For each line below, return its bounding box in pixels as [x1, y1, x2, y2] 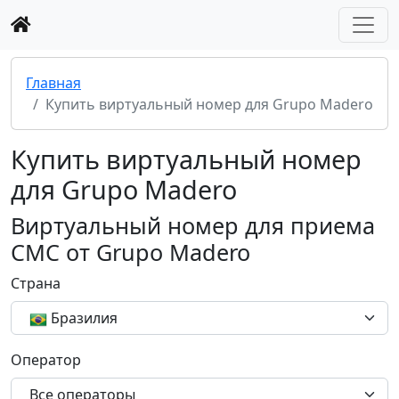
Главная [26, 73, 81, 93]
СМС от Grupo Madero [11, 237, 250, 267]
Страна [11, 273, 61, 293]
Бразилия [51, 308, 118, 328]
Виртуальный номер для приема [11, 210, 375, 240]
